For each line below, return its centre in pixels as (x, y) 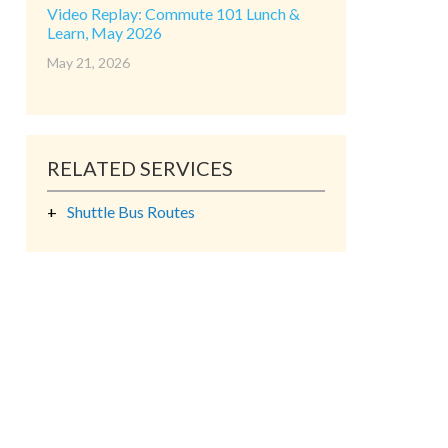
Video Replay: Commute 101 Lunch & (173, 13)
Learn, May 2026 (104, 32)
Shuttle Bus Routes (131, 211)
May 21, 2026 (88, 62)
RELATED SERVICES (140, 168)
